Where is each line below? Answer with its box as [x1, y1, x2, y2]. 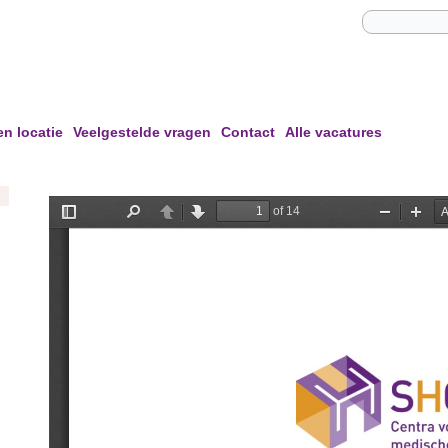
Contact [221, 123, 275, 140]
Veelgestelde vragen [73, 123, 211, 140]
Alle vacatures [285, 123, 382, 140]
